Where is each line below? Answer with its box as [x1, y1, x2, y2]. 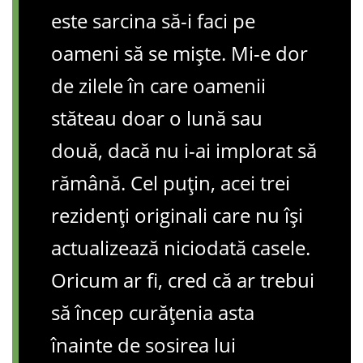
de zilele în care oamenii [51, 71, 266, 99]
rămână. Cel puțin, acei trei [51, 169, 290, 196]
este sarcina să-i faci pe [51, 6, 255, 34]
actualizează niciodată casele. [51, 233, 310, 261]
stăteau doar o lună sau [51, 104, 263, 131]
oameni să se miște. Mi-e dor [51, 39, 308, 66]
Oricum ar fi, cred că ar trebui [51, 266, 314, 293]
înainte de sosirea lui [51, 331, 236, 358]
